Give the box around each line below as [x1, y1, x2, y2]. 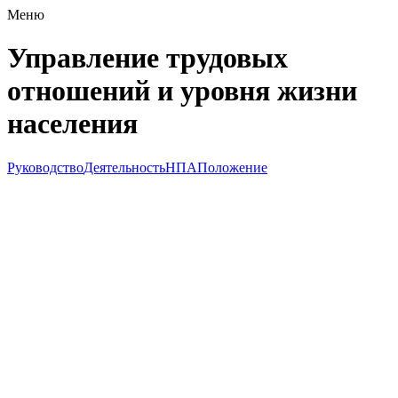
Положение [197, 159, 267, 175]
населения [7, 107, 138, 140]
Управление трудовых [7, 42, 288, 75]
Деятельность [84, 159, 165, 175]
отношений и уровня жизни [7, 75, 357, 107]
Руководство [7, 159, 84, 175]
